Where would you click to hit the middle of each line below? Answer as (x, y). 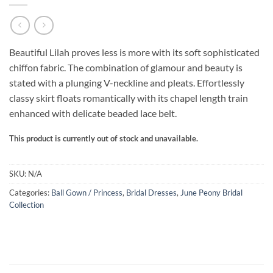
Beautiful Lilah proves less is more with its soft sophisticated (134, 52)
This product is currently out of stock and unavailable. (104, 139)
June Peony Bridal (211, 192)
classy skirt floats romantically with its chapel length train (129, 98)
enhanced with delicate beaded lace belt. (93, 113)
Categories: (30, 192)
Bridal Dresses (151, 192)
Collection (27, 204)
